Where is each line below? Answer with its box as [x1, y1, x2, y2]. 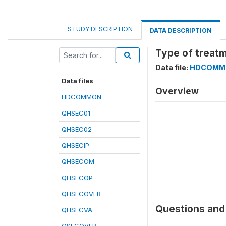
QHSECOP [62, 174, 93, 182]
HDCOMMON [62, 93, 101, 101]
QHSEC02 [62, 125, 92, 133]
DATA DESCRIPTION [150, 27, 212, 34]
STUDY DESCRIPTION [68, 25, 133, 33]
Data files [62, 77, 93, 85]
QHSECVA [62, 206, 92, 214]
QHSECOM [62, 157, 94, 165]
